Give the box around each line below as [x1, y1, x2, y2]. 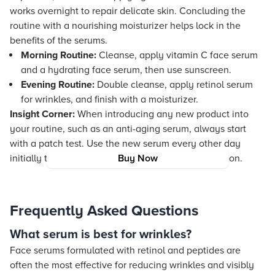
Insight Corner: [10, 108, 75, 120]
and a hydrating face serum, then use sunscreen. [21, 64, 231, 76]
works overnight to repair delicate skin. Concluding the [10, 5, 246, 17]
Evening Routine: [21, 79, 95, 91]
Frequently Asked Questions [10, 202, 198, 220]
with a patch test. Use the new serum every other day [10, 137, 241, 150]
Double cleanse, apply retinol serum [95, 79, 253, 91]
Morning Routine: [21, 49, 96, 61]
